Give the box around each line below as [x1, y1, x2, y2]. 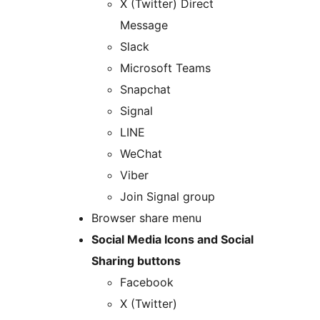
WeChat [120, 146, 162, 161]
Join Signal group [120, 189, 215, 204]
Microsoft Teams [120, 61, 211, 76]
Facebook [120, 275, 174, 290]
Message [120, 18, 168, 33]
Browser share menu [91, 211, 201, 226]
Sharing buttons [91, 254, 181, 269]
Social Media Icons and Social [91, 232, 254, 247]
